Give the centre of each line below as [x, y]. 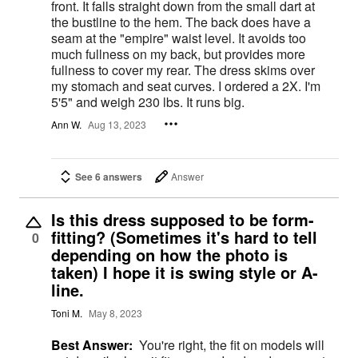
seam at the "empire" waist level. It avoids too [179, 38]
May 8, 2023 [115, 313]
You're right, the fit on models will [232, 345]
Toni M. [67, 313]
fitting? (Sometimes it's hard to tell [184, 237]
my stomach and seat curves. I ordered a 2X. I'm [186, 86]
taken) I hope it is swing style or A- [185, 272]
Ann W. [66, 124]
